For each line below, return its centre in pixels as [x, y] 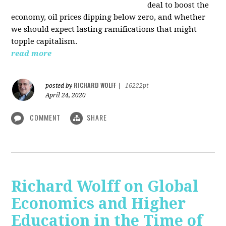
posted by [60, 86]
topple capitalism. [44, 41]
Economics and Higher [99, 203]
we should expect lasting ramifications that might [104, 29]
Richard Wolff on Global [105, 186]
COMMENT [45, 117]
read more [32, 53]
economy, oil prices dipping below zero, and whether [108, 17]
